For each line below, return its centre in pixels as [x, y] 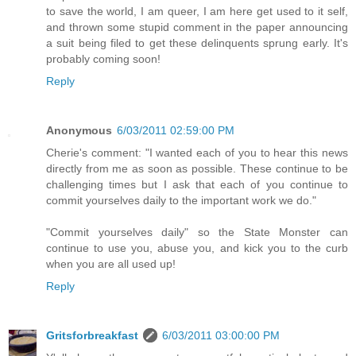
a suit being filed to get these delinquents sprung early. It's [197, 43]
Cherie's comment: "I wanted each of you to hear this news [197, 152]
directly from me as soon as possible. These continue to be [197, 168]
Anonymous [79, 130]
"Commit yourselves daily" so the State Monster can [197, 232]
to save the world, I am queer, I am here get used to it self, [197, 11]
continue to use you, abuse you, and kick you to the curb [197, 248]
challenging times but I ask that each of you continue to [197, 184]
